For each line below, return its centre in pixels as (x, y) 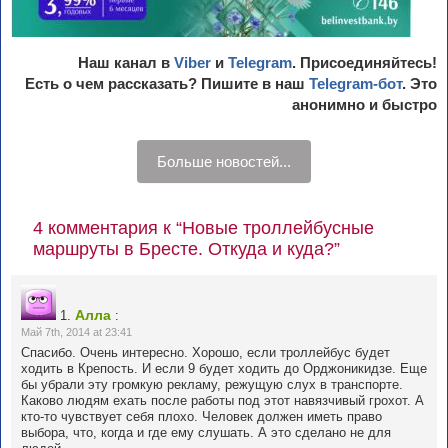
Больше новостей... (224, 162)
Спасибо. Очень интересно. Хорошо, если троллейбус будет (205, 353)
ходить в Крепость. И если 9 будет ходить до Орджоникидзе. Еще (224, 369)
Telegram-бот (355, 84)
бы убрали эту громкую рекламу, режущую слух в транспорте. (212, 385)
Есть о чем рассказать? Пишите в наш (167, 84)
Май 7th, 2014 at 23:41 (76, 332)
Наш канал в (126, 63)
